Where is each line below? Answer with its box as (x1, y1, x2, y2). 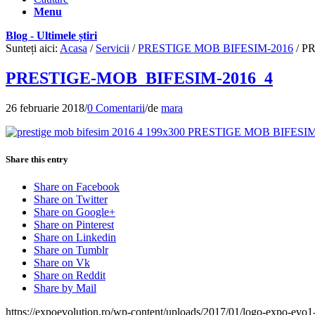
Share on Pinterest (34, 219, 114, 231)
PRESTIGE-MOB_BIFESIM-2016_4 (6, 68, 273, 87)
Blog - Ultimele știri (6, 30, 97, 41)
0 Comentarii (87, 101, 145, 114)
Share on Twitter (34, 193, 108, 206)
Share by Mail (34, 282, 96, 295)
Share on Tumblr (34, 244, 108, 257)
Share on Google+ (34, 206, 115, 219)
